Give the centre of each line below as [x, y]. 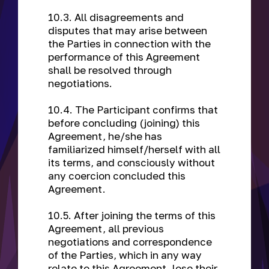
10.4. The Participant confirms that [133, 110]
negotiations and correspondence [130, 242]
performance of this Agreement [124, 57]
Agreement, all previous [106, 228]
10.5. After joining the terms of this [132, 215]
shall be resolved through [110, 70]
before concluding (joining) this [124, 123]
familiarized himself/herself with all [134, 149]
